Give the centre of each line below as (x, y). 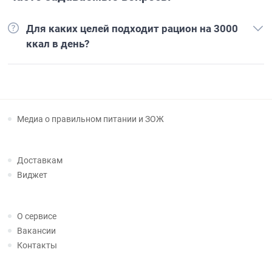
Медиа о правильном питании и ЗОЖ (91, 119)
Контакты (37, 245)
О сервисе (37, 216)
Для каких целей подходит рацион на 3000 (132, 29)
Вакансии (37, 231)
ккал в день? (58, 44)
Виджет (32, 175)
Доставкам (40, 160)
